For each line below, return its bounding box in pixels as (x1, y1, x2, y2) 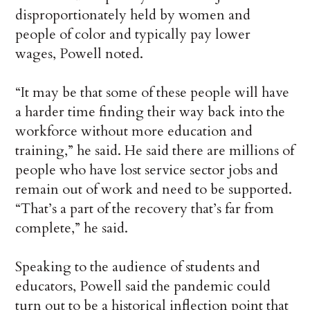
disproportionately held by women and (15, 6, 251, 25)
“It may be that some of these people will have (15, 83, 290, 102)
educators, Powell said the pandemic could (15, 277, 271, 296)
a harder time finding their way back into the (15, 102, 286, 122)
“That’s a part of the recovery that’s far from (15, 199, 275, 219)
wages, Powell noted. (15, 44, 144, 64)
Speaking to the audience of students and (15, 257, 261, 277)
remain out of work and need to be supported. (15, 180, 293, 199)
